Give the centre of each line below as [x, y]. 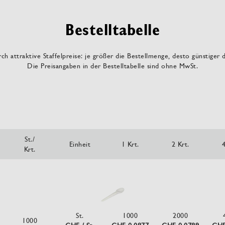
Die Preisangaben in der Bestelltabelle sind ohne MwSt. [113, 66]
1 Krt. [130, 144]
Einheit [80, 144]
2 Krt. [180, 144]
